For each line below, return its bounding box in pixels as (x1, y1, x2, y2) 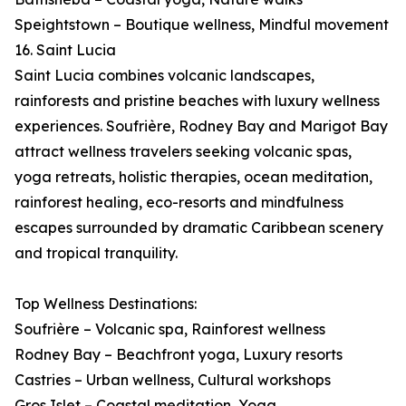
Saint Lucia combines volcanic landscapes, (14, 66, 314, 85)
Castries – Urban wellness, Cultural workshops (14, 371, 331, 390)
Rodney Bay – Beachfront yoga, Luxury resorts (14, 345, 343, 364)
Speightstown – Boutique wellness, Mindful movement (14, 15, 389, 34)
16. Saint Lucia (14, 41, 116, 60)
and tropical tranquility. (14, 244, 178, 263)
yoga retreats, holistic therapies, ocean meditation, (14, 168, 372, 187)
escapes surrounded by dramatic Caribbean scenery (14, 218, 383, 237)
